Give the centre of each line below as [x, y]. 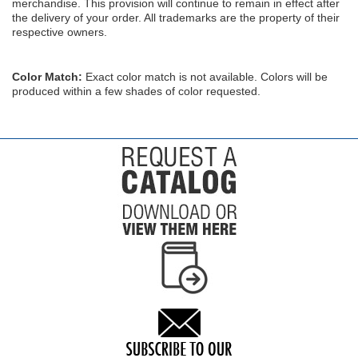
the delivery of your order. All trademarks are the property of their [176, 17]
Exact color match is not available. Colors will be [205, 76]
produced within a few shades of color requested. [136, 91]
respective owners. [60, 32]
